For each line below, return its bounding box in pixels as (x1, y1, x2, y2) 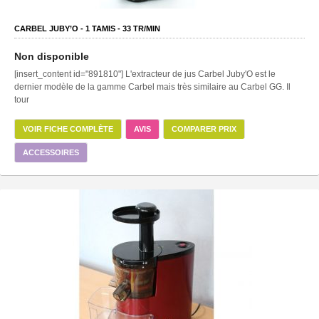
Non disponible (14, 50, 89, 62)
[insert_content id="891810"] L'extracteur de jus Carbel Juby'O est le (14, 68, 276, 79)
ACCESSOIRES (23, 147, 79, 157)
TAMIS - (90, 23, 122, 33)
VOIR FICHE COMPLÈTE (23, 124, 113, 133)
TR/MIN (131, 23, 160, 33)
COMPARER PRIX (172, 124, 236, 133)
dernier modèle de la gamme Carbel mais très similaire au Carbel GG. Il (14, 81, 291, 92)
